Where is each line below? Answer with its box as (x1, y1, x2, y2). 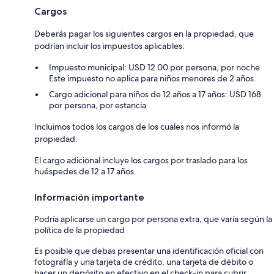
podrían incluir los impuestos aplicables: (34, 40, 185, 51)
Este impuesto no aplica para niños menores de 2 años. (49, 72, 256, 84)
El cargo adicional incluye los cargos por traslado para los (34, 154, 248, 166)
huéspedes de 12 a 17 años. (34, 165, 136, 177)
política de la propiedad (34, 224, 125, 235)
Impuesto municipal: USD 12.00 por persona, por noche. (49, 61, 262, 73)
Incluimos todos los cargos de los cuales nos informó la (34, 120, 239, 132)
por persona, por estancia (49, 99, 146, 111)
